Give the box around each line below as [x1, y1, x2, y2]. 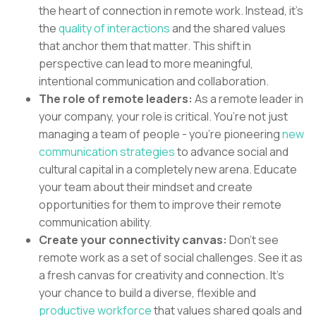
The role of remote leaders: [39, 91, 195, 107]
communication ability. [39, 214, 154, 231]
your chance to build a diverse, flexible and [39, 285, 256, 301]
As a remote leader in [195, 91, 303, 107]
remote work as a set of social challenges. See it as [39, 250, 303, 266]
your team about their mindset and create [39, 179, 253, 195]
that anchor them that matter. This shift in [39, 38, 251, 54]
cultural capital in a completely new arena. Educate [39, 162, 297, 178]
